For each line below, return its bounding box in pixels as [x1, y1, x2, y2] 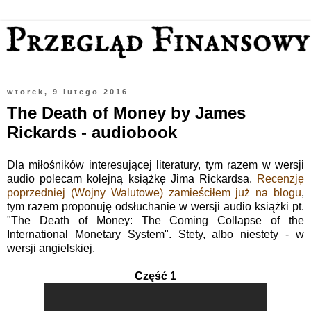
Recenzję [257, 173, 304, 185]
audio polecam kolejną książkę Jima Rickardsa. [7, 173, 257, 185]
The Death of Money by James [7, 103, 246, 122]
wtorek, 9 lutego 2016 [7, 87, 128, 96]
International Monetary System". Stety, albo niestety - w [7, 228, 304, 241]
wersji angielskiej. [7, 242, 95, 255]
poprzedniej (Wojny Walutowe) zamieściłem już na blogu [7, 187, 301, 199]
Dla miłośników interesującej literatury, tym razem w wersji [7, 159, 304, 171]
